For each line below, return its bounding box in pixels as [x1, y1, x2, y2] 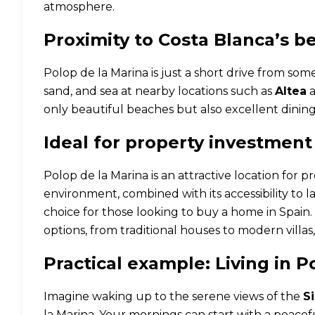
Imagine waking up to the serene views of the [44, 290, 303, 303]
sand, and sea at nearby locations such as [44, 84, 275, 98]
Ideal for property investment [44, 132, 312, 153]
